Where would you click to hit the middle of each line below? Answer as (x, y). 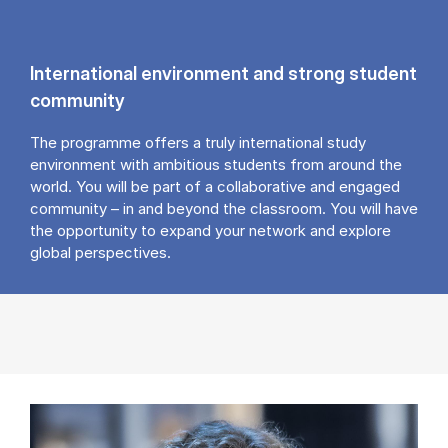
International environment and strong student (223, 73)
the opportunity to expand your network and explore (210, 231)
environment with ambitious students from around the (216, 165)
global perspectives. (100, 253)
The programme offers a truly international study (198, 143)
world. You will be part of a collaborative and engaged (215, 187)
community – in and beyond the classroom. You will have (224, 209)
